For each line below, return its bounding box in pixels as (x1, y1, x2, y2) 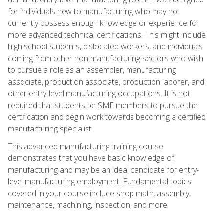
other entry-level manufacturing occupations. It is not (8, 88, 190, 99)
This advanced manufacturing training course (8, 140, 163, 152)
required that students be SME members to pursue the (8, 99, 197, 110)
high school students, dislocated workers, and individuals (8, 41, 203, 52)
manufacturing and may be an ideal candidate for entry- (8, 164, 199, 175)
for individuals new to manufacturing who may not (8, 5, 180, 17)
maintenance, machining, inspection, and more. (8, 199, 169, 210)
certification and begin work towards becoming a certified (8, 111, 206, 122)
